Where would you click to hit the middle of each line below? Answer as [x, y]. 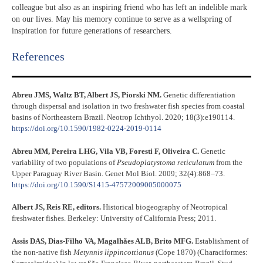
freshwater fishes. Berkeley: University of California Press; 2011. [114, 218]
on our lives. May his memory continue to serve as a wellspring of [122, 19]
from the [228, 162]
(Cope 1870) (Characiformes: [201, 252]
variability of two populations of [64, 162]
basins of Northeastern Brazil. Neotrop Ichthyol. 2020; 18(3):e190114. [123, 117]
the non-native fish [43, 252]
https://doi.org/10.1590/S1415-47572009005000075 [97, 184]
